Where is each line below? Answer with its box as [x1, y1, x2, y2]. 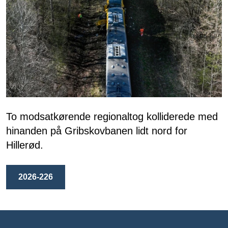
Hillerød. [6, 139, 43, 151]
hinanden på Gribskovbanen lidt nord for [6, 125, 187, 137]
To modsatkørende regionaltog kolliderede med [6, 111, 218, 123]
